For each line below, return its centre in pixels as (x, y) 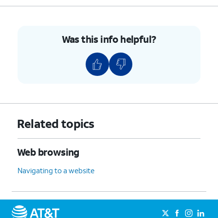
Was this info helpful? (109, 39)
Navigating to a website (56, 170)
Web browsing (48, 152)
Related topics (55, 123)
